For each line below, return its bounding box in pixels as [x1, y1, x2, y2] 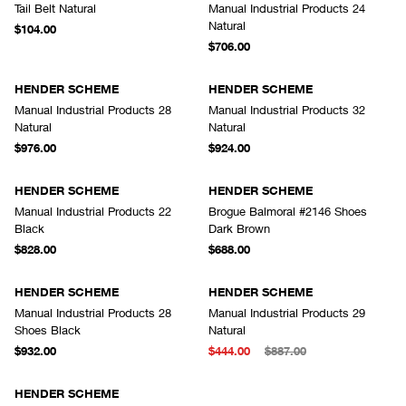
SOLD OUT [24, 379, 73, 390]
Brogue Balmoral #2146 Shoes [208, 204, 367, 218]
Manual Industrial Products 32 [208, 102, 365, 117]
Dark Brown [208, 221, 270, 236]
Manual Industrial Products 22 [14, 204, 171, 218]
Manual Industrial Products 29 [208, 305, 365, 320]
